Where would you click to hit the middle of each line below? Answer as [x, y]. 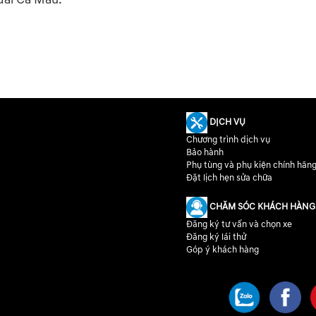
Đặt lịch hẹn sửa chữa [229, 178]
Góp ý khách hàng [223, 250]
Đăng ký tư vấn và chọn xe [239, 225]
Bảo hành [205, 153]
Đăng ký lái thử [216, 237]
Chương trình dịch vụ [228, 140]
